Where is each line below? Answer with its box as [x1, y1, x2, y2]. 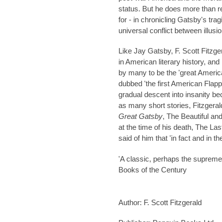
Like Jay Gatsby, [118, 47, 173, 55]
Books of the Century [118, 165, 187, 174]
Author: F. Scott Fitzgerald [118, 198, 202, 207]
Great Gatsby [118, 112, 163, 121]
